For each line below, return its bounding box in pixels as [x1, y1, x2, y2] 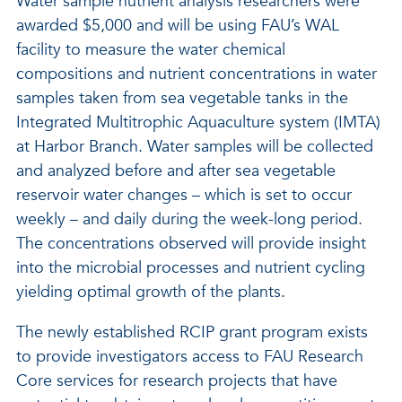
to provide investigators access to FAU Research [16, 345, 363, 368]
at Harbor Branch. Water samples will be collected [16, 135, 373, 158]
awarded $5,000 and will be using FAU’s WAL [16, 14, 339, 37]
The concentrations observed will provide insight [16, 232, 366, 255]
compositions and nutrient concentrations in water [16, 63, 377, 85]
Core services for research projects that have [16, 370, 337, 392]
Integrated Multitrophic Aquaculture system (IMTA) [16, 111, 380, 134]
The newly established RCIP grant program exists [16, 321, 368, 344]
